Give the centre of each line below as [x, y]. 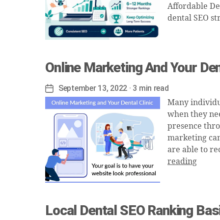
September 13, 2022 [93, 88]
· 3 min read [148, 88]
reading [182, 161]
